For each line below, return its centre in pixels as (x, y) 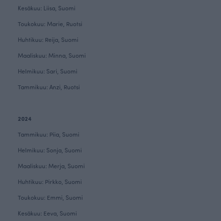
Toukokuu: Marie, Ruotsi (50, 24)
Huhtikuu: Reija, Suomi (48, 39)
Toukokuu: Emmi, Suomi (50, 197)
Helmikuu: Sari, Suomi (48, 71)
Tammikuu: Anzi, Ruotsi (49, 87)
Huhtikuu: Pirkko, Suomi (50, 182)
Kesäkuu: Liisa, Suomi (47, 8)
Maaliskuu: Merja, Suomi (51, 166)
